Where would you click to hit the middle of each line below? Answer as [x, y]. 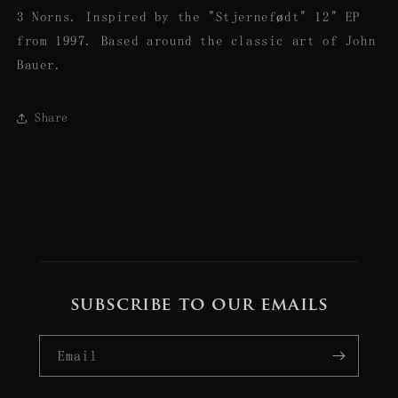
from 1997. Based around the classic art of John [197, 40]
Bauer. [40, 64]
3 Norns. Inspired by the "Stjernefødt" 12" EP [189, 16]
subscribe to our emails [199, 305]
